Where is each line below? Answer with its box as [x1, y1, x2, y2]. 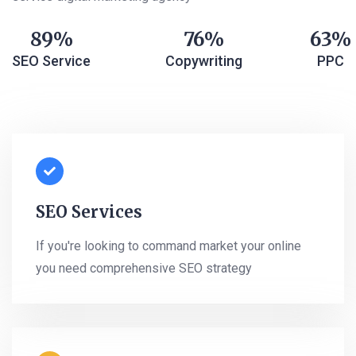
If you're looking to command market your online [36, 238, 301, 254]
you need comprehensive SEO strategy [36, 261, 252, 277]
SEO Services [36, 202, 142, 222]
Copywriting [165, 52, 242, 70]
